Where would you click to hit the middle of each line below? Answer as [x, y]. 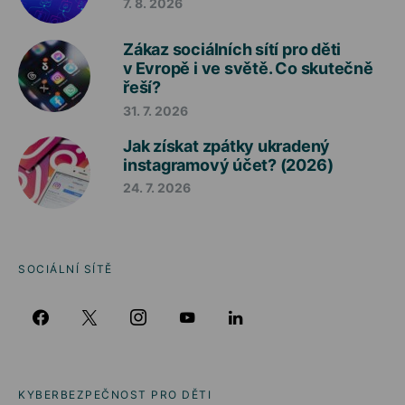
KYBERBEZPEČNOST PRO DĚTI [115, 394]
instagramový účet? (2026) [228, 165]
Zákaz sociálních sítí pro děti [232, 49]
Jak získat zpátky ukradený [227, 146]
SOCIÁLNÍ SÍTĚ [66, 268]
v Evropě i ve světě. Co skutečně [248, 68]
